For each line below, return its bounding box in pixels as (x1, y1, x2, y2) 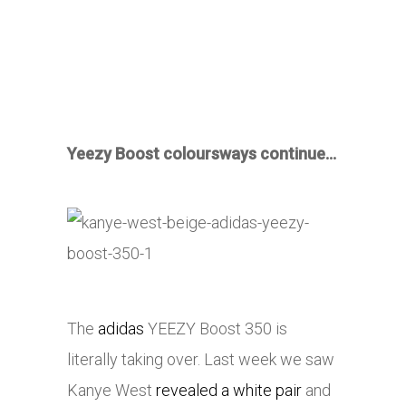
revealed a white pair (156, 381, 302, 401)
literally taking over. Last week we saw (67, 350, 334, 370)
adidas (98, 319, 144, 339)
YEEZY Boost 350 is (144, 319, 287, 339)
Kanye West (67, 381, 156, 401)
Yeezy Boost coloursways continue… (67, 144, 336, 164)
